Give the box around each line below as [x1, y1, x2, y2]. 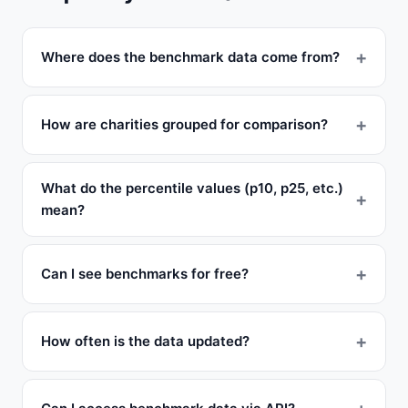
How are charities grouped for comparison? [41, 116, 328, 133]
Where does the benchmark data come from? [41, 48, 340, 66]
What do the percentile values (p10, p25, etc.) [41, 179, 343, 197]
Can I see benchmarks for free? [41, 265, 249, 282]
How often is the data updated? [41, 332, 250, 350]
